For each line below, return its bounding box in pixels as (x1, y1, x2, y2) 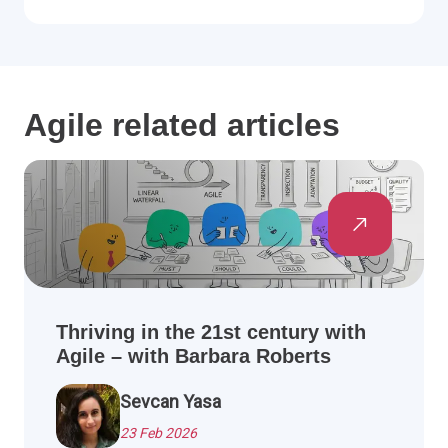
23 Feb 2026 (120, 425, 197, 442)
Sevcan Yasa (120, 391, 221, 413)
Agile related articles (24, 107, 340, 144)
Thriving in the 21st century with (56, 321, 366, 344)
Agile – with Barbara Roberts (56, 345, 331, 368)
